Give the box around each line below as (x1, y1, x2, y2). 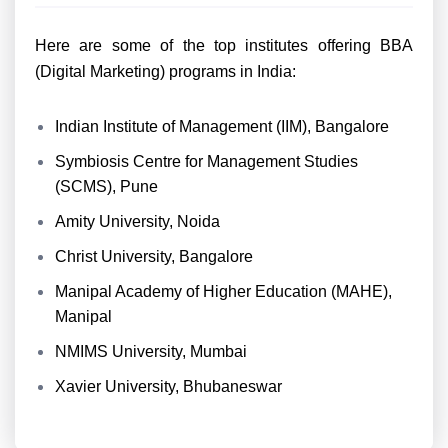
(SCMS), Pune (55, 178, 158, 195)
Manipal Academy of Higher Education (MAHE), (55, 283, 392, 300)
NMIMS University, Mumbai (55, 343, 247, 360)
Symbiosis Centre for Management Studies (55, 153, 358, 170)
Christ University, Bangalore (55, 248, 253, 265)
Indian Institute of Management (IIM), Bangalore (55, 118, 389, 135)
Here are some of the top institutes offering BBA (35, 37, 413, 54)
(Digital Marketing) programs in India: (35, 63, 296, 80)
